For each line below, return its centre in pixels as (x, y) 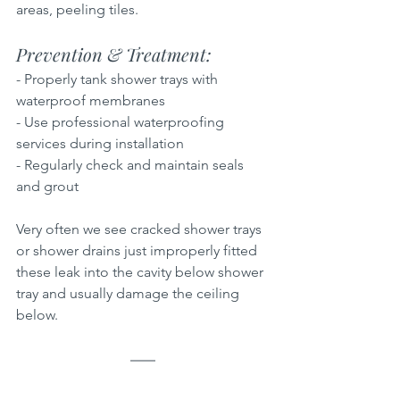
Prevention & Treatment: (118, 54)
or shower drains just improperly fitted (138, 250)
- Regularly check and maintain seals (132, 164)
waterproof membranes (94, 100)
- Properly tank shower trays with (119, 79)
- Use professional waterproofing (122, 121)
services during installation (104, 143)
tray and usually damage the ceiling (129, 293)
